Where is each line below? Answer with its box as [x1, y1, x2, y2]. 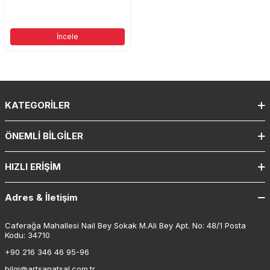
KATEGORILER [5, 99, 70, 111]
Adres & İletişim [5, 191, 78, 203]
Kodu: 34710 [5, 230, 50, 240]
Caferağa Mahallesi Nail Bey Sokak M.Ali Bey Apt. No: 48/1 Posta [5, 221, 246, 231]
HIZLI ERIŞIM [5, 160, 61, 172]
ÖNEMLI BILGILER [5, 130, 83, 142]
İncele [57, 31, 78, 41]
